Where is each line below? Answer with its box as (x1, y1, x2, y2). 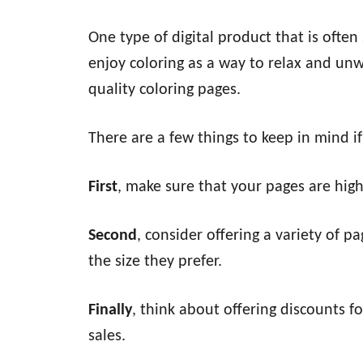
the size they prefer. (88, 254, 222, 270)
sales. (88, 328, 126, 344)
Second (88, 228, 137, 244)
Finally (88, 302, 132, 318)
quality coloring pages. (88, 82, 241, 98)
